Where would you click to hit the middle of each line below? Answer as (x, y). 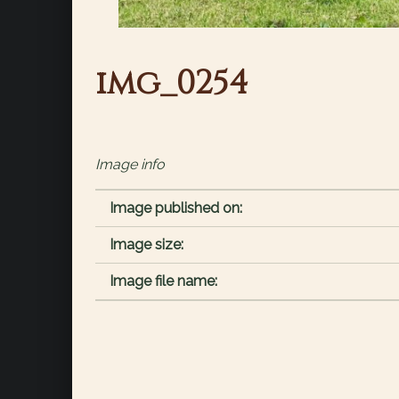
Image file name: (163, 281)
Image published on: (175, 208)
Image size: (146, 244)
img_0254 (171, 84)
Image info (130, 164)
